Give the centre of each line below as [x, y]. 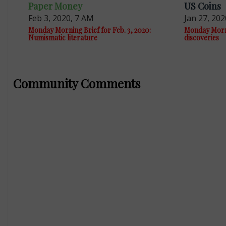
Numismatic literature [63, 38]
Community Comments [76, 83]
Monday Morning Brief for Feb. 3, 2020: [89, 30]
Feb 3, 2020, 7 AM [61, 18]
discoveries [201, 38]
